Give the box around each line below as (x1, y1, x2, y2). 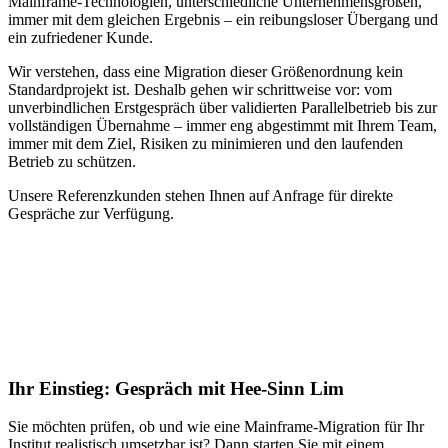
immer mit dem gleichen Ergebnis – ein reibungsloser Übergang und (8, 10, 438, 28)
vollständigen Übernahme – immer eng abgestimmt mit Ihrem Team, (8, 116, 437, 134)
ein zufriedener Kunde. (8, 28, 153, 46)
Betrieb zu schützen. (8, 152, 136, 170)
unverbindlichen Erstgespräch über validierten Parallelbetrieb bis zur (8, 98, 437, 116)
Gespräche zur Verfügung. (8, 204, 174, 222)
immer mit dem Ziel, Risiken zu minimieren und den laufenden (8, 134, 403, 152)
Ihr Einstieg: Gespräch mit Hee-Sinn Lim (8, 377, 344, 399)
